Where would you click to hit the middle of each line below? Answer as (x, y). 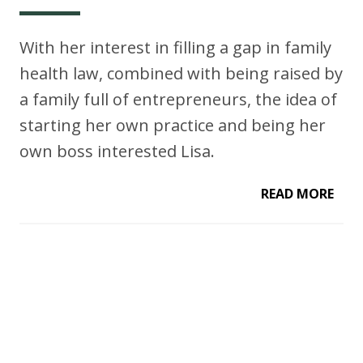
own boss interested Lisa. (117, 151)
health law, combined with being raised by (181, 73)
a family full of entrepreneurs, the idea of (178, 99)
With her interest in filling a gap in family (175, 47)
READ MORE (297, 193)
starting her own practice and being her (173, 125)
